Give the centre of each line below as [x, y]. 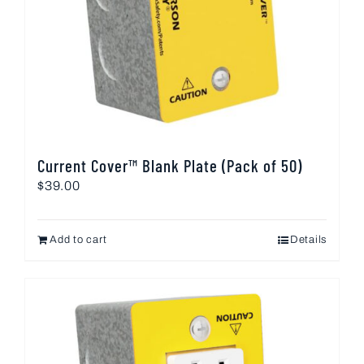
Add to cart [78, 239]
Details [308, 239]
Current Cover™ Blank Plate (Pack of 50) [170, 165]
